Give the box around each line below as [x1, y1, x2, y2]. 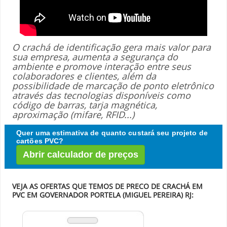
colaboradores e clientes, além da [12, 70, 156, 82]
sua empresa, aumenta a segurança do [12, 51, 178, 63]
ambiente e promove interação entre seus [12, 60, 191, 72]
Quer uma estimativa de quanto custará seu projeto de [16, 129, 208, 137]
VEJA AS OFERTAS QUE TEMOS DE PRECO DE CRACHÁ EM [12, 181, 203, 191]
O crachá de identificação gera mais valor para [12, 41, 211, 53]
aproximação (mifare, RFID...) [12, 108, 134, 121]
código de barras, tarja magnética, [12, 99, 157, 111]
